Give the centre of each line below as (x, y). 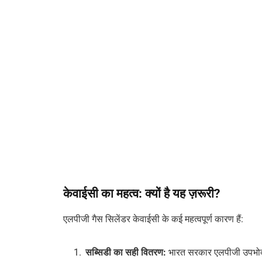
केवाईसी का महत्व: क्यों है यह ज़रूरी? (142, 193)
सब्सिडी (99, 253)
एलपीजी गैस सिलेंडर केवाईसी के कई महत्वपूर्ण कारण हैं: (154, 219)
